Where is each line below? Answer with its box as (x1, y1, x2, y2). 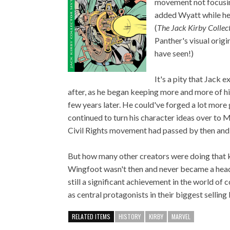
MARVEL (171, 212, 190, 221)
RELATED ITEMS (72, 212, 110, 221)
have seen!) (155, 48, 194, 58)
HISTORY (119, 212, 141, 221)
